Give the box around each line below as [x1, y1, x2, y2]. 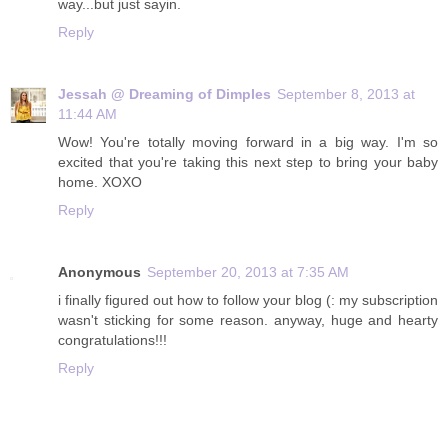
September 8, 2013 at [277, 85, 415, 102]
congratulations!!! [58, 331, 167, 348]
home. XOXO [58, 173, 142, 190]
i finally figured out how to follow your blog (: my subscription [58, 291, 438, 308]
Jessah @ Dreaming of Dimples [58, 85, 271, 102]
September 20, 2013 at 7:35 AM [147, 263, 349, 280]
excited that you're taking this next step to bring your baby [58, 153, 438, 170]
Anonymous [58, 263, 141, 280]
